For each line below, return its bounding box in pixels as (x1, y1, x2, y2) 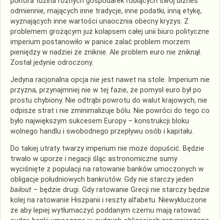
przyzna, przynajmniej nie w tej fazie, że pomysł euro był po (10, 85, 201, 94)
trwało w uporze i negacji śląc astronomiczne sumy (10, 155, 177, 164)
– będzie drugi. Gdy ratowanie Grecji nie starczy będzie (31, 186, 210, 194)
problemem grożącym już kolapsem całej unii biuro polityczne (10, 27, 209, 36)
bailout (10, 186, 31, 194)
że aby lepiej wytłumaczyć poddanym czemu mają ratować (10, 206, 201, 215)
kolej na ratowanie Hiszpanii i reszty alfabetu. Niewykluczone (10, 196, 207, 205)
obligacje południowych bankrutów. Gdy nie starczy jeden (10, 175, 193, 184)
